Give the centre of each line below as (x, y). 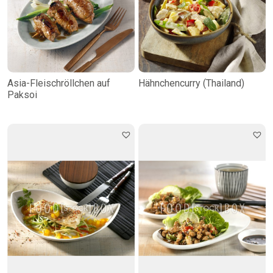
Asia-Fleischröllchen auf (59, 83)
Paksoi (22, 94)
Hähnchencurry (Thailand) (191, 83)
